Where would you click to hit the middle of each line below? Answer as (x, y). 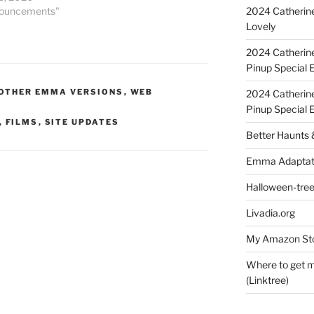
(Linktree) (267, 280)
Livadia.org (270, 212)
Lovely (260, 26)
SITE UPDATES (82, 122)
